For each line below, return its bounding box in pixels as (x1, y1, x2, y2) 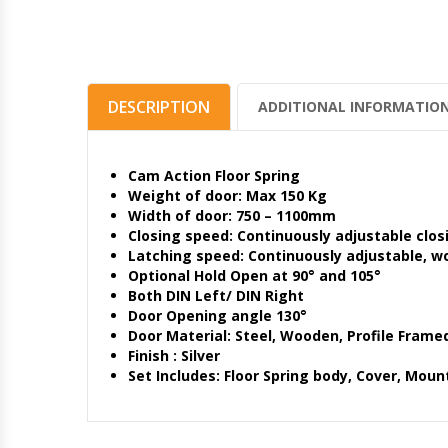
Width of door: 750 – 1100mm (128, 205, 336, 225)
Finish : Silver (128, 345, 220, 365)
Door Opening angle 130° (128, 305, 307, 325)
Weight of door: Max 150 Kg (128, 185, 327, 205)
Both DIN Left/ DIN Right (128, 285, 304, 305)
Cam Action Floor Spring (128, 165, 300, 185)
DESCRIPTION (108, 95, 210, 118)
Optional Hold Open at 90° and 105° (128, 265, 381, 285)
